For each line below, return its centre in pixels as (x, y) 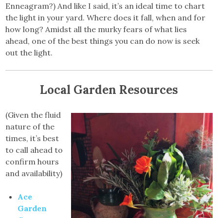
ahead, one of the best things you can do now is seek (103, 41)
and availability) (34, 173)
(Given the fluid (33, 115)
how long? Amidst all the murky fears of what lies (96, 29)
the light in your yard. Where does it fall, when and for (106, 17)
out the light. (29, 52)
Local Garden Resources (109, 90)
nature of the (30, 126)
